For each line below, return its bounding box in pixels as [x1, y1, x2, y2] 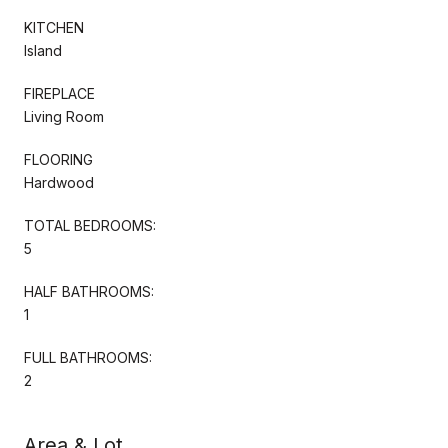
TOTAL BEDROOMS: [24, 216, 156, 234]
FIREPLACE [24, 84, 95, 102]
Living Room [24, 107, 104, 125]
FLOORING [24, 150, 93, 168]
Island [24, 41, 62, 59]
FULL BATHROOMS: [24, 348, 152, 366]
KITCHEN [24, 18, 84, 36]
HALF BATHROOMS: [24, 282, 154, 300]
